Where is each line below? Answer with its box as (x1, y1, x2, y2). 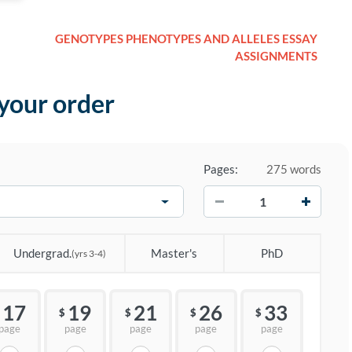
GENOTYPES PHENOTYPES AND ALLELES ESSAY (55, 31, 317, 46)
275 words (266, 162, 321, 177)
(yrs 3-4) (71, 247, 106, 260)
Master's (151, 246, 198, 261)
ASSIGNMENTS (235, 49, 317, 64)
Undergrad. (13, 246, 71, 261)
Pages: (203, 162, 238, 177)
